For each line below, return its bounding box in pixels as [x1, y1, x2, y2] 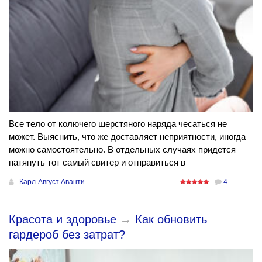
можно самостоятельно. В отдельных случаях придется [9, 144, 236, 154]
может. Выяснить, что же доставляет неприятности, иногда [9, 131, 246, 142]
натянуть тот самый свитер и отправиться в [9, 157, 185, 167]
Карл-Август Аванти [19, 177, 85, 186]
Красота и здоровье [9, 212, 116, 226]
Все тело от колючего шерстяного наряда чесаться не [9, 118, 227, 129]
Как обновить [135, 212, 207, 226]
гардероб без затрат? [9, 227, 125, 241]
